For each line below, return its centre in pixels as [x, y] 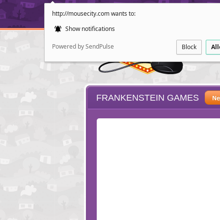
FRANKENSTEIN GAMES [148, 98]
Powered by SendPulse [83, 46]
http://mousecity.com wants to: [94, 14]
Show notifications [89, 29]
